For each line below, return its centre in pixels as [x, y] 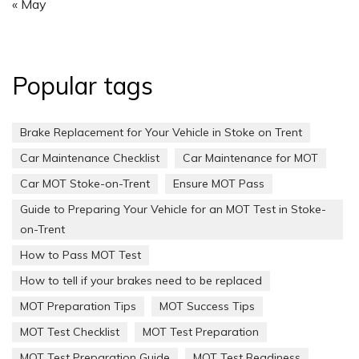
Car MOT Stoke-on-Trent [85, 184]
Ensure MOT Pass [219, 184]
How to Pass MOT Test [81, 255]
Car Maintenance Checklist [90, 158]
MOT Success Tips [207, 307]
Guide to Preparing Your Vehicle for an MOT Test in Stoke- [173, 210]
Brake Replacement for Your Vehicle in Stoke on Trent [161, 133]
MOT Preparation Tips [78, 307]
